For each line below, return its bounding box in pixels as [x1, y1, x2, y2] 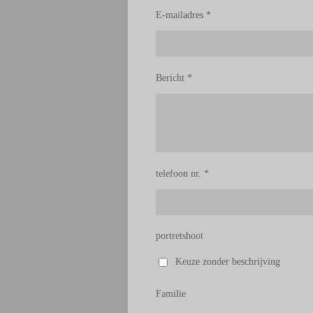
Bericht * [156, 72, 192, 83]
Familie [156, 289, 186, 300]
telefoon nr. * [156, 168, 209, 179]
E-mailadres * [156, 9, 211, 20]
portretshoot [156, 231, 203, 242]
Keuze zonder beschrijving [175, 256, 281, 267]
